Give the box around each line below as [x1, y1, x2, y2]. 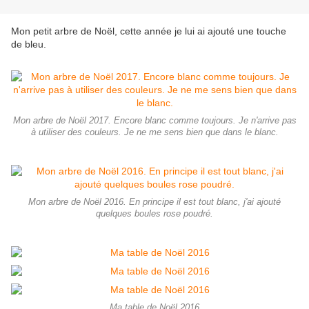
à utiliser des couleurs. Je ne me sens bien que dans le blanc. [30, 128, 279, 138]
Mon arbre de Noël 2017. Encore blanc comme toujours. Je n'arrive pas [12, 116, 297, 126]
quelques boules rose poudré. [96, 209, 213, 219]
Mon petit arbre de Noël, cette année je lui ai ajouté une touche [11, 26, 286, 37]
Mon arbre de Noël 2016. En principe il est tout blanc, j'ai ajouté [28, 197, 281, 208]
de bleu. [11, 39, 46, 50]
